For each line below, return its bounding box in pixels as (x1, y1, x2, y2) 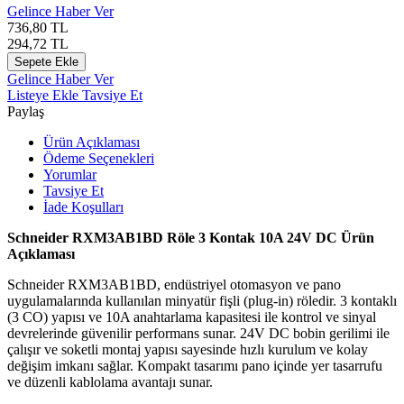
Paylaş (7, 103, 44, 119)
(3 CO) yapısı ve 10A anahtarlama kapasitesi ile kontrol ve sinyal (7, 308, 376, 325)
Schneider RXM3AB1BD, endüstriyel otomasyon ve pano (7, 276, 341, 292)
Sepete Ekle (14, 54, 78, 69)
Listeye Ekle (7, 87, 82, 103)
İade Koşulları (43, 198, 124, 215)
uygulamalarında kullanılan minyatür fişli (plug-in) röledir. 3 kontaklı (7, 292, 397, 308)
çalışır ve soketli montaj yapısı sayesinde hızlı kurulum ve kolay (7, 341, 368, 357)
